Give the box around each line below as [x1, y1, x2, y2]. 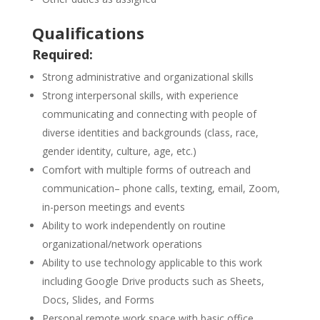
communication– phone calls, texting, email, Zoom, [41, 181, 280, 195]
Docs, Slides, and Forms [41, 293, 154, 306]
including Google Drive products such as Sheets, [41, 274, 264, 288]
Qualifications [31, 22, 149, 44]
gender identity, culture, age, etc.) [41, 144, 196, 158]
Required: [31, 46, 96, 63]
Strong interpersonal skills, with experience [41, 89, 239, 102]
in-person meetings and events [41, 200, 185, 214]
